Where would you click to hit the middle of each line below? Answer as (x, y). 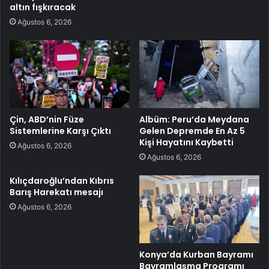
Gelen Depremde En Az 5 (192, 131)
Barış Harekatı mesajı (56, 192)
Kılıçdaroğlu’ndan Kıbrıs (62, 180)
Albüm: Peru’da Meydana (194, 119)
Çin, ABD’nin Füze (47, 119)
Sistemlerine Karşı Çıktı (60, 131)
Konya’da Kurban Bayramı (196, 254)
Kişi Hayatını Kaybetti (186, 142)
